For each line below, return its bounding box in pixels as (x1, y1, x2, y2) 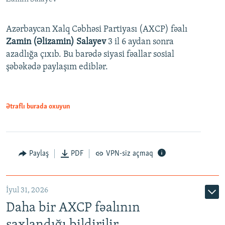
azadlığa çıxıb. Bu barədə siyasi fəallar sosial (6, 50, 174, 60)
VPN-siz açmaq (105, 150, 153, 158)
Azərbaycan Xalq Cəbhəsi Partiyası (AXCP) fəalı (6, 25, 187, 35)
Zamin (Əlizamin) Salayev (6, 37, 108, 47)
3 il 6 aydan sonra (108, 37, 174, 47)
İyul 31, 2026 (6, 186, 48, 195)
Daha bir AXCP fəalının (6, 201, 140, 215)
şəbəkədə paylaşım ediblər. (6, 62, 108, 72)
